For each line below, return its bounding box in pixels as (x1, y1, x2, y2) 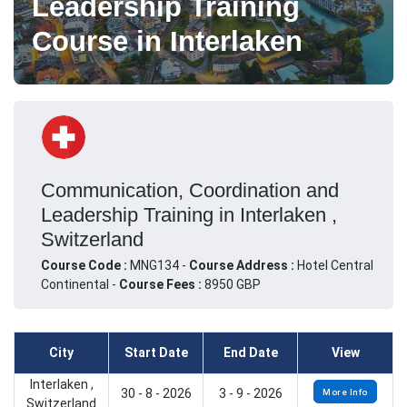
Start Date (124, 345, 188, 361)
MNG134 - (130, 257, 189, 273)
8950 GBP (202, 276, 261, 292)
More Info (323, 386, 368, 397)
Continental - (41, 276, 119, 292)
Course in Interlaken (32, 25, 303, 57)
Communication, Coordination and (41, 178, 339, 202)
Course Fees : (119, 276, 202, 292)
